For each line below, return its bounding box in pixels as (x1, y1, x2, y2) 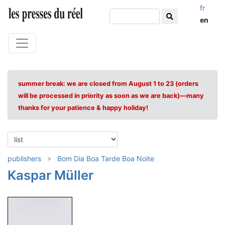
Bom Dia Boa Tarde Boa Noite (57, 154, 154, 163)
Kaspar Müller (8, 167, 93, 183)
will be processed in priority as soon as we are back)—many (18, 92, 204, 99)
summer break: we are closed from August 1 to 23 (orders (18, 80, 198, 87)
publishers (8, 154, 41, 163)
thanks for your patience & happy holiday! (18, 104, 148, 111)
